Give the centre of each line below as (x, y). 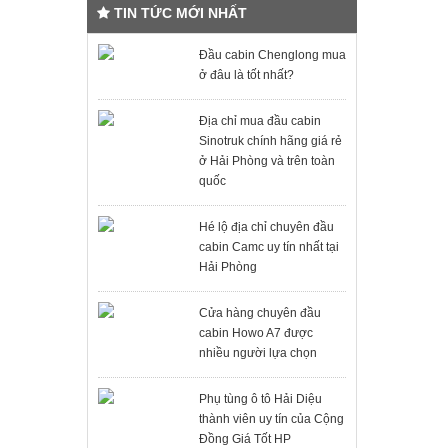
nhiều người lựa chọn (257, 353)
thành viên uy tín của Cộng (271, 419)
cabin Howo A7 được (255, 333)
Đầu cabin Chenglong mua (272, 55)
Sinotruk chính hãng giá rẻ (270, 141)
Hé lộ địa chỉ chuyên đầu (266, 227)
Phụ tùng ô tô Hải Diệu (260, 399)
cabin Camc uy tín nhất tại (268, 247)
